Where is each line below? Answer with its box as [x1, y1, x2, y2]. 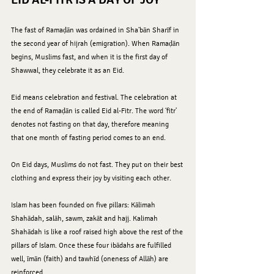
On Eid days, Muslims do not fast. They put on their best [11, 160, 185, 169]
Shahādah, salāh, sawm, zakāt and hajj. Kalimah [11, 214, 160, 223]
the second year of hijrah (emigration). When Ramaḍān [11, 39, 182, 48]
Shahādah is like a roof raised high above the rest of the [11, 228, 185, 237]
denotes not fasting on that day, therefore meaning [11, 120, 171, 129]
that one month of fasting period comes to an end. [11, 133, 166, 143]
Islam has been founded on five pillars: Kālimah [11, 201, 157, 210]
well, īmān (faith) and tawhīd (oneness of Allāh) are [11, 254, 170, 264]
